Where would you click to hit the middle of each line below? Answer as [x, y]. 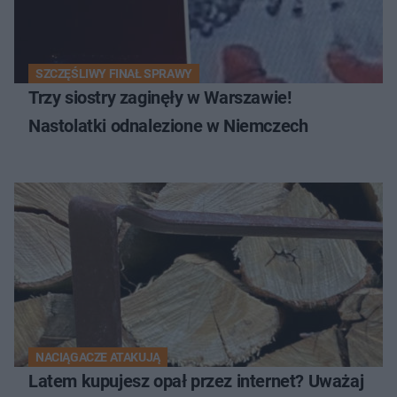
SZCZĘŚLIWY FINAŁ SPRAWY [114, 74]
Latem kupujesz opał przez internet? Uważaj [196, 381]
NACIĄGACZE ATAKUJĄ [98, 358]
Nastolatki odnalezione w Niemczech [168, 126]
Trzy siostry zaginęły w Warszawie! [160, 98]
